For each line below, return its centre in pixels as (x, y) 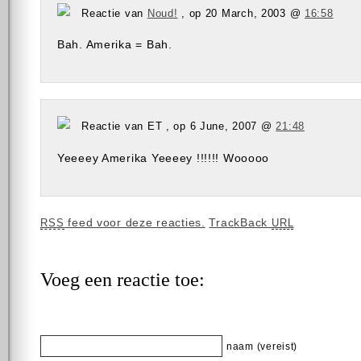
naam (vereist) (262, 347)
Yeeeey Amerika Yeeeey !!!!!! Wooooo (164, 158)
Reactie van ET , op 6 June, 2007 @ (179, 127)
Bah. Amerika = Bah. (115, 45)
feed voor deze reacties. (135, 223)
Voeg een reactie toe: (122, 280)
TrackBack (240, 223)
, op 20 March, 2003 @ (241, 13)
